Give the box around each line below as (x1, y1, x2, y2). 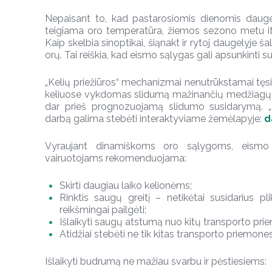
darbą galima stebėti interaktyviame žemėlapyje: (45, 113, 264, 124)
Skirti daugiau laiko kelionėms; (59, 180, 192, 191)
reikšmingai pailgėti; (59, 204, 146, 216)
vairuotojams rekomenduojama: (45, 152, 186, 164)
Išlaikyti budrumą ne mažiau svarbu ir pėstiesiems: (45, 256, 267, 267)
